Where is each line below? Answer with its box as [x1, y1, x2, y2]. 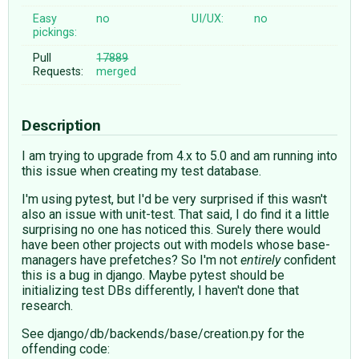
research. [22, 297, 73, 313]
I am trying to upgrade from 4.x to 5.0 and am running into [22, 147, 337, 163]
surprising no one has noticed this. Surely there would [22, 221, 321, 237]
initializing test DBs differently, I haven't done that [22, 282, 299, 298]
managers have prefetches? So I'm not [22, 252, 240, 268]
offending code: [22, 341, 110, 357]
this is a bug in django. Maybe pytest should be [22, 267, 284, 283]
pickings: [33, 25, 78, 39]
